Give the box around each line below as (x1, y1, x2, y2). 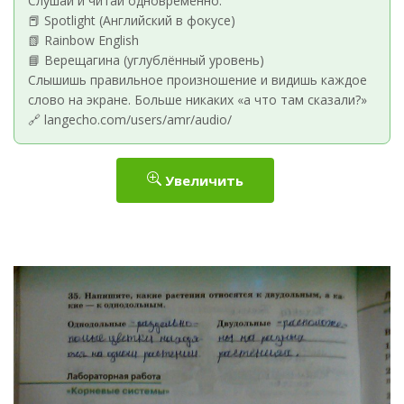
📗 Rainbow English (28, 32, 139, 49)
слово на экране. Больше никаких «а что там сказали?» (28, 91, 367, 108)
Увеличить (161, 171, 243, 189)
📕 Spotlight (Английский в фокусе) (28, 12, 235, 29)
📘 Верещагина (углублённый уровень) (28, 51, 264, 69)
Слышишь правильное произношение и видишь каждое (28, 71, 367, 88)
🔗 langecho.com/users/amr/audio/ (28, 111, 232, 128)
